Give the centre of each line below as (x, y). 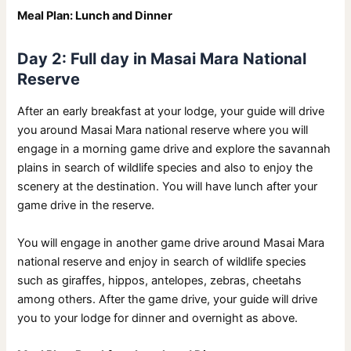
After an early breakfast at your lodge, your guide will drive (171, 112)
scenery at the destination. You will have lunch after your (168, 187)
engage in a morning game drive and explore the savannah (174, 149)
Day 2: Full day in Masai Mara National (162, 59)
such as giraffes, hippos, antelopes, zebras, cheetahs (160, 280)
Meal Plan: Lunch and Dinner (95, 16)
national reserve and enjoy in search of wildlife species (162, 261)
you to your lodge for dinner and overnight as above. (158, 318)
